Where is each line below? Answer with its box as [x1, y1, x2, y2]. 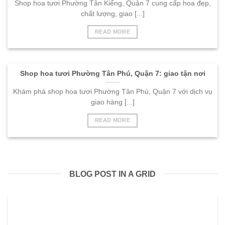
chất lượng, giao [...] [80, 10, 145, 18]
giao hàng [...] [90, 98, 135, 106]
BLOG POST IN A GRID [69, 169, 156, 178]
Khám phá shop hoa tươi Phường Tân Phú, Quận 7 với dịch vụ [13, 88, 212, 96]
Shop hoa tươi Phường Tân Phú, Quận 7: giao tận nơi [20, 70, 205, 78]
